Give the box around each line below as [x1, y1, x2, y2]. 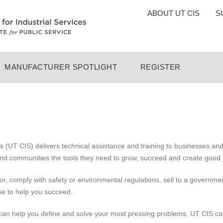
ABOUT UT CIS [147, 9, 200, 17]
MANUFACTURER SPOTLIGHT [4, 62, 117, 71]
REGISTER [140, 62, 181, 71]
